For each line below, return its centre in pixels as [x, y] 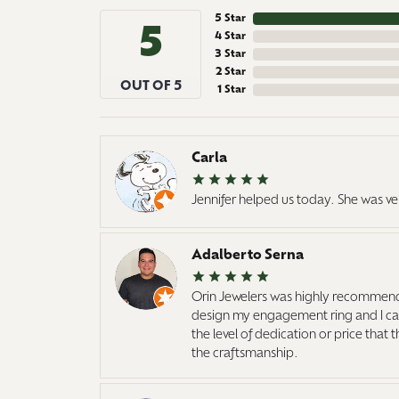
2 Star [231, 72]
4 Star [230, 36]
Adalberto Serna [248, 255]
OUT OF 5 [151, 86]
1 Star [232, 90]
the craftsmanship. [245, 354]
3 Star [230, 54]
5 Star [230, 18]
